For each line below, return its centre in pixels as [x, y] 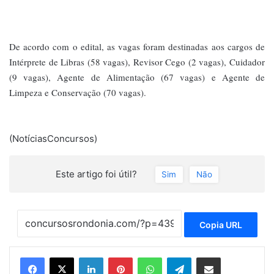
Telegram [208, 257]
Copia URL [220, 224]
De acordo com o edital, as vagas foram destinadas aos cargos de [137, 47]
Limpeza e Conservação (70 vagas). [78, 93]
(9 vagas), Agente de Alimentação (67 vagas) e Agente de [137, 77]
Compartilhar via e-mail [228, 257]
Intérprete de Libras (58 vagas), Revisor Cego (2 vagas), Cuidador [137, 62]
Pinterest [150, 257]
